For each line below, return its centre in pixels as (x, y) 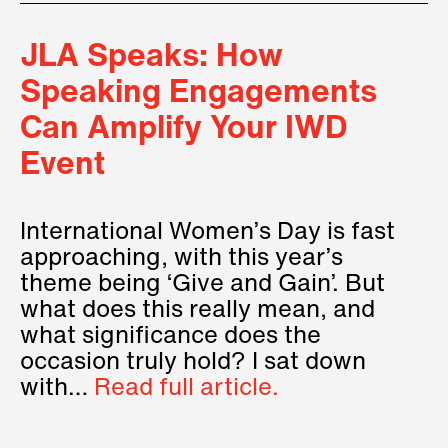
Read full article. (186, 388)
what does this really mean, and (197, 310)
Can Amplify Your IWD (183, 129)
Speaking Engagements (198, 93)
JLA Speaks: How (151, 57)
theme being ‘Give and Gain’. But (202, 284)
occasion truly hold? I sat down (193, 362)
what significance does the (170, 336)
